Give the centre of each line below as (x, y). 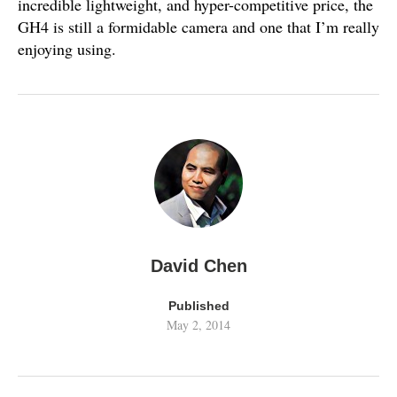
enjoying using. (67, 49)
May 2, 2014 (198, 325)
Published (198, 306)
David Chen (198, 266)
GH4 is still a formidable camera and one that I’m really (198, 27)
